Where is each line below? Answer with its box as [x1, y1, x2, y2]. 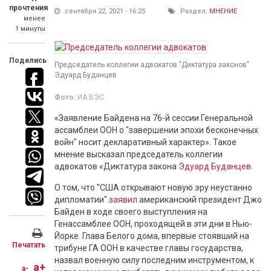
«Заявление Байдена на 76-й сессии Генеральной [54, 113, 253, 123]
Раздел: [178, 7, 209, 15]
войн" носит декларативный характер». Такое [54, 137, 237, 147]
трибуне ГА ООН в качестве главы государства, [54, 243, 243, 253]
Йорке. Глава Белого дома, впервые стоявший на [54, 231, 249, 241]
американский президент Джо [137, 195, 262, 204]
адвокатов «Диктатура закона [54, 162, 178, 171]
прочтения [9, 4, 48, 12]
